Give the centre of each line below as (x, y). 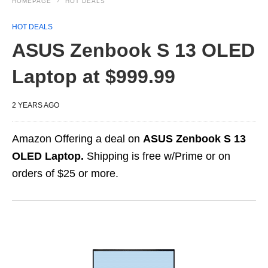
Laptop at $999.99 (94, 77)
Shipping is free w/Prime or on (157, 156)
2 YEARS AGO (36, 105)
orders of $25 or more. (65, 173)
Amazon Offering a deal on (77, 139)
